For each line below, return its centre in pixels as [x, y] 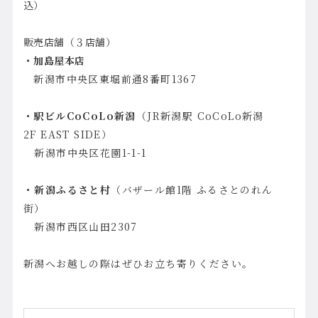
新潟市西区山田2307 [80, 226]
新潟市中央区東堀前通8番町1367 [115, 78]
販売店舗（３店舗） [70, 42]
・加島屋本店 [54, 60]
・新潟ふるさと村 [67, 189]
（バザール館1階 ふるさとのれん [192, 189]
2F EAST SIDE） [68, 134]
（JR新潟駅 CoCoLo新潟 [200, 115]
